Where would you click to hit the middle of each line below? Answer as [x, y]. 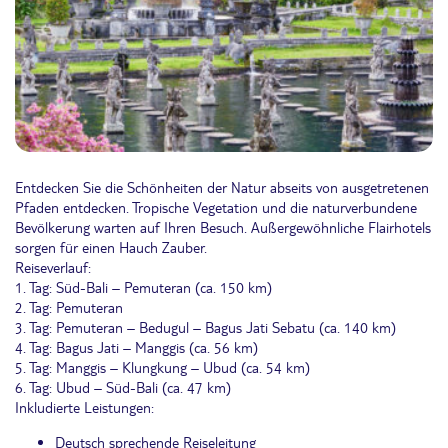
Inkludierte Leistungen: [84, 407]
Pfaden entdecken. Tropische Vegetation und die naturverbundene [216, 207]
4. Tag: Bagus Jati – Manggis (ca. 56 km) [136, 347]
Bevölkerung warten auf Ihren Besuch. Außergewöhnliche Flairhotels [223, 227]
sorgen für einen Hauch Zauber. [111, 247]
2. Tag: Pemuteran [69, 307]
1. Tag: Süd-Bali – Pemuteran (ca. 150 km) [143, 287]
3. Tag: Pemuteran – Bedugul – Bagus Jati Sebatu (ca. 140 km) [205, 327]
